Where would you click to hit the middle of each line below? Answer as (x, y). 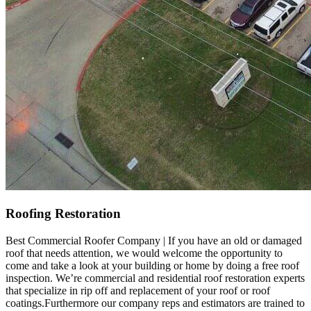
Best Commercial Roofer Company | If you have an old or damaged (154, 240)
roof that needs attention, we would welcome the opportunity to (144, 253)
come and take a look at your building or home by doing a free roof (152, 265)
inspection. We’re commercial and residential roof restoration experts (155, 278)
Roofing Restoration (63, 214)
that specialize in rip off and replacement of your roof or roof (138, 290)
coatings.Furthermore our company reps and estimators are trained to (155, 303)
